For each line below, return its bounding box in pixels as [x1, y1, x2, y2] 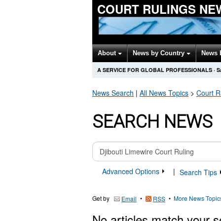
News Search [92, 88, 134, 98]
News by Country [133, 49, 186, 57]
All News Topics [140, 88, 188, 98]
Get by [92, 194, 110, 203]
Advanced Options [102, 166, 161, 176]
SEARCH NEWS [92, 111, 213, 132]
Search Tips [180, 167, 219, 178]
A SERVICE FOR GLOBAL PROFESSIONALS [97, 66, 212, 74]
